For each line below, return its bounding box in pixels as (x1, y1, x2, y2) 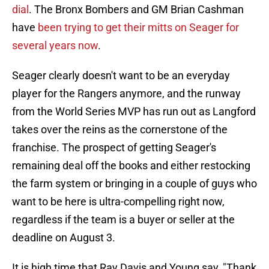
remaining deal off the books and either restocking (12, 159, 250, 172)
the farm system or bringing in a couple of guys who (12, 177, 257, 190)
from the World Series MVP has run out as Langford (12, 105, 256, 118)
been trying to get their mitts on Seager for (38, 21, 239, 34)
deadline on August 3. (12, 231, 115, 244)
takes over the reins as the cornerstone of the (12, 123, 228, 136)
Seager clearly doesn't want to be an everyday (12, 69, 230, 82)
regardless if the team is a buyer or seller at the (12, 213, 235, 226)
